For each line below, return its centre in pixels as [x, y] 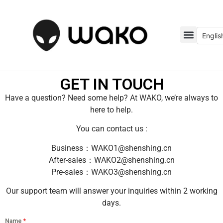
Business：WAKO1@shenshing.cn [111, 148]
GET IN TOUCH [111, 84]
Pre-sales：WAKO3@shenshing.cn [111, 172]
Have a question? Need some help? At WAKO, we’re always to [111, 98]
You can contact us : [111, 129]
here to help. [111, 110]
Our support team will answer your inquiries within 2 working [111, 191]
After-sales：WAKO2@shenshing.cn [111, 160]
